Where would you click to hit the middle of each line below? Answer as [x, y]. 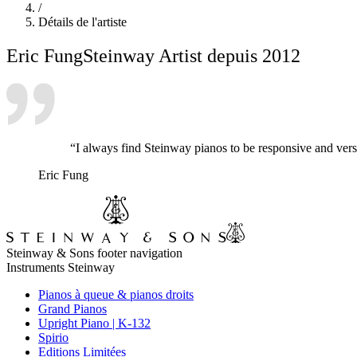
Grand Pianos [73, 308]
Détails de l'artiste [82, 22]
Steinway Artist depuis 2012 [192, 55]
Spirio [53, 337]
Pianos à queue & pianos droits [116, 294]
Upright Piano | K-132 [94, 323]
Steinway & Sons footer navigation [94, 253]
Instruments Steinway [61, 267]
